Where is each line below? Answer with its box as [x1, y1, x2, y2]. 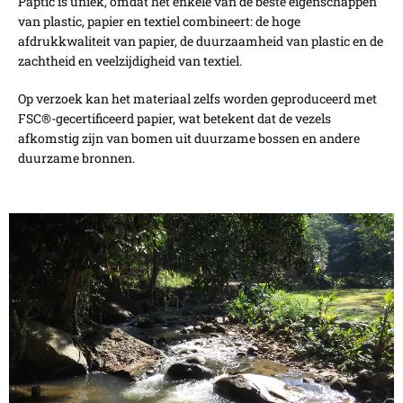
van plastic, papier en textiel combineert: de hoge [18, 13, 300, 30]
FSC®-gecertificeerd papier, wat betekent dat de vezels [18, 110, 331, 127]
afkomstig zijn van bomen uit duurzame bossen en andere [18, 130, 360, 147]
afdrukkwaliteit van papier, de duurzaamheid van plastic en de [18, 32, 383, 49]
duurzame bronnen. [18, 149, 135, 166]
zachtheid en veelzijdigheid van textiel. [18, 52, 242, 69]
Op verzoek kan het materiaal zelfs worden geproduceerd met [18, 90, 377, 107]
